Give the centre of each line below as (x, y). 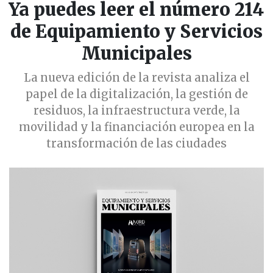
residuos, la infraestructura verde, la (136, 111)
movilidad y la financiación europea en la (136, 127)
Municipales (136, 54)
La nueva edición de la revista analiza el (136, 78)
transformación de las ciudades (136, 144)
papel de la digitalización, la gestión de (136, 94)
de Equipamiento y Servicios (136, 32)
